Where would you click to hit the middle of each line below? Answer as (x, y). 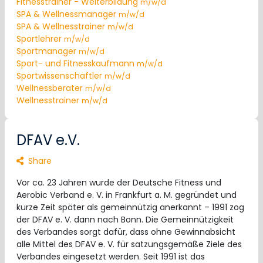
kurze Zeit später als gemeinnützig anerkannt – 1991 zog (130, 207)
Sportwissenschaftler (60, 76)
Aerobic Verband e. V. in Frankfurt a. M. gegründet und (127, 195)
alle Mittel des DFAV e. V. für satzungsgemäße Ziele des (129, 244)
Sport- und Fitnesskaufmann (77, 63)
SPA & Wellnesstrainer (62, 26)
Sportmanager (48, 51)
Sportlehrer (40, 39)
